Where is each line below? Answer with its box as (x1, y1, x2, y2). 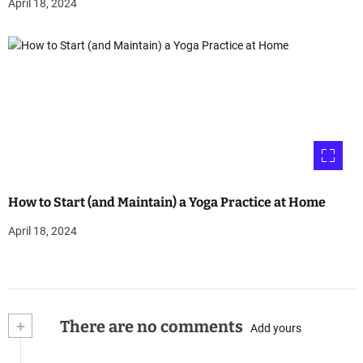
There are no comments (57, 317, 243, 337)
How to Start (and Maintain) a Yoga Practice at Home (8, 194, 326, 211)
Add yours (250, 321, 301, 335)
